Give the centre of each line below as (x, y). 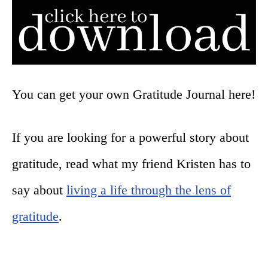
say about (39, 190)
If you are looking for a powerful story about (130, 138)
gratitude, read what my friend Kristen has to (131, 164)
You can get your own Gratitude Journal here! (134, 95)
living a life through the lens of (149, 190)
